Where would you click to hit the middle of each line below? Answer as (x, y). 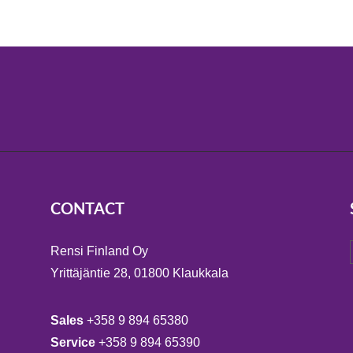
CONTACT (87, 210)
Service (74, 343)
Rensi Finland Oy (99, 251)
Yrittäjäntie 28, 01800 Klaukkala (139, 273)
